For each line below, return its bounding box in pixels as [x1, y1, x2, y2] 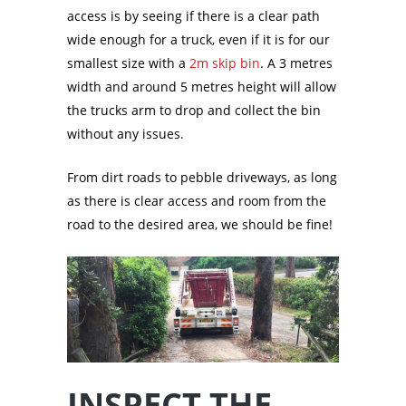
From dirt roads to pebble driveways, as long [67, 169, 337, 187]
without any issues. [67, 125, 184, 143]
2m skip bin [189, 54, 260, 72]
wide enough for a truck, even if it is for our [67, 31, 330, 49]
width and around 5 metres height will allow [67, 78, 336, 96]
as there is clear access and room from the [67, 192, 326, 210]
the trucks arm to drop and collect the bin [67, 101, 321, 120]
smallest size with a [67, 54, 189, 72]
